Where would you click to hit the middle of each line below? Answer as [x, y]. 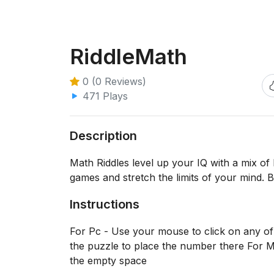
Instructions [105, 204]
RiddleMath [128, 56]
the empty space [108, 261]
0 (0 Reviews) [113, 81]
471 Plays [104, 96]
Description [103, 136]
